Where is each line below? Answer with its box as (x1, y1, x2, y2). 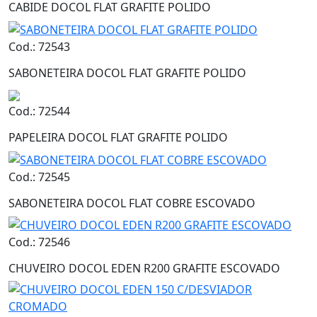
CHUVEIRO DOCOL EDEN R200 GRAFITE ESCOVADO (8, 260, 280, 277)
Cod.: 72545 (8, 168, 70, 185)
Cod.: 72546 (8, 234, 70, 250)
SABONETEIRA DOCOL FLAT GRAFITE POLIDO (8, 64, 246, 81)
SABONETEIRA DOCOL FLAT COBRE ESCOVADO (8, 195, 255, 211)
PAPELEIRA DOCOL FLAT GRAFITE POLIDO (8, 129, 228, 145)
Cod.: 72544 (8, 103, 70, 119)
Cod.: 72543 (8, 38, 70, 54)
